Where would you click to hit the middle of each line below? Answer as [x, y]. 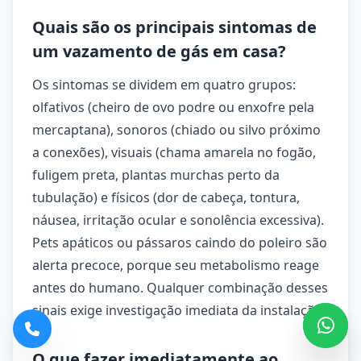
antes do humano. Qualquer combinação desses [180, 288]
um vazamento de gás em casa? [159, 51]
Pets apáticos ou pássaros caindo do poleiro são [180, 243]
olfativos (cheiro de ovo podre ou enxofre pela [173, 107]
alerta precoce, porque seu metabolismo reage [176, 265]
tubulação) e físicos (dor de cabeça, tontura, [166, 197]
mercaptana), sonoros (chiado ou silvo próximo [176, 130]
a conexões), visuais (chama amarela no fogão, [174, 152]
